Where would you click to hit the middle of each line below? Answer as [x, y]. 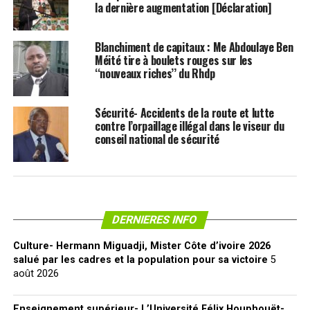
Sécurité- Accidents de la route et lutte [184, 113]
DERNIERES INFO [155, 220]
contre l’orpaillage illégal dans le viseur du [189, 126]
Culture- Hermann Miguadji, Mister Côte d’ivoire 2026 [142, 246]
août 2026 [36, 274]
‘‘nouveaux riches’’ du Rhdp [155, 73]
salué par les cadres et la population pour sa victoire [140, 260]
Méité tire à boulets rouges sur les [173, 60]
